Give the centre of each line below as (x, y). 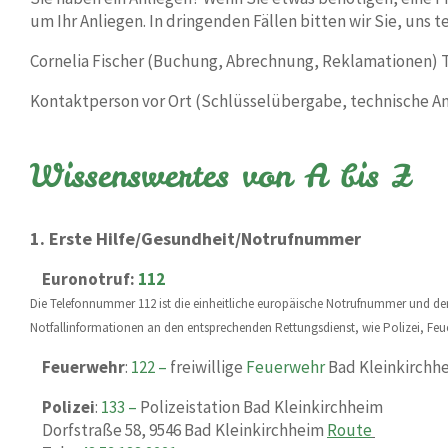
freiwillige (208, 367)
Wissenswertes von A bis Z (220, 175)
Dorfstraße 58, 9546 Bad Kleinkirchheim (184, 430)
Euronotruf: (84, 279)
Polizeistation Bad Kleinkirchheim (264, 407)
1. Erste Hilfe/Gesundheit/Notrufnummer (195, 238)
